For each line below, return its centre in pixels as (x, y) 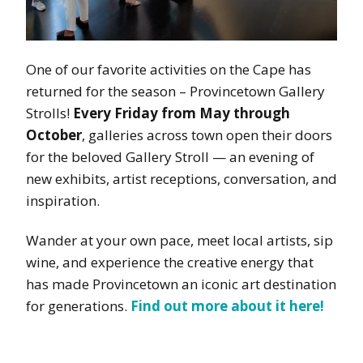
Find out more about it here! (227, 305)
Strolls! (49, 113)
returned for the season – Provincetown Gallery (175, 91)
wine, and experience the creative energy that (170, 262)
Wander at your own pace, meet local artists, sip (179, 240)
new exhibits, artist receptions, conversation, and (181, 178)
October (54, 135)
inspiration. (63, 200)
